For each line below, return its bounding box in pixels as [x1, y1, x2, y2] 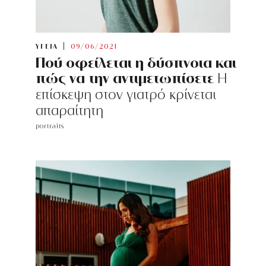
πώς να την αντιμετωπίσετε [36, 69, 214, 87]
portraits [36, 122, 64, 130]
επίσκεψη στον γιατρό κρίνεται [36, 87, 216, 103]
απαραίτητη [36, 103, 103, 119]
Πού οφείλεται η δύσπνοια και [36, 54, 236, 71]
